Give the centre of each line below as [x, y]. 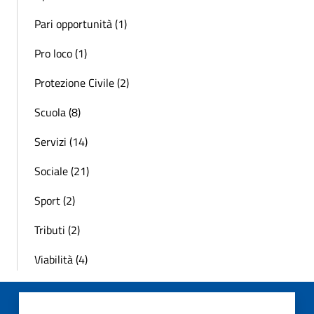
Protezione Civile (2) [82, 83]
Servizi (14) [61, 142]
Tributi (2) [57, 230]
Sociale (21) [62, 171]
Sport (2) [55, 201]
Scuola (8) [57, 112]
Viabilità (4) [61, 260]
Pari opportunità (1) [81, 24]
